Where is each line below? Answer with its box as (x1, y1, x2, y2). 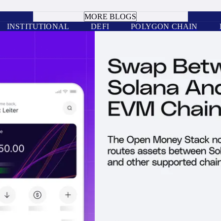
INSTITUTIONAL (6, 22, 69, 31)
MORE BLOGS (84, 12, 137, 21)
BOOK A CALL (84, 2, 137, 11)
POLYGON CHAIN (131, 22, 198, 31)
